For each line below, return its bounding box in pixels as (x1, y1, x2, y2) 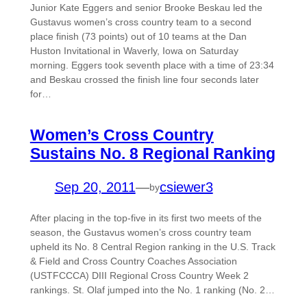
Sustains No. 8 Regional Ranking (29, 145, 275, 163)
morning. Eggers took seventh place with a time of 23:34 (29, 60, 274, 71)
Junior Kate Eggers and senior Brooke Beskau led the (29, 2, 262, 14)
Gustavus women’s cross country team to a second (29, 16, 251, 28)
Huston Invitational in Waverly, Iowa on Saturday (29, 45, 238, 57)
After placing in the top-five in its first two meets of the (29, 212, 262, 224)
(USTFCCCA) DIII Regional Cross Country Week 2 (29, 270, 249, 282)
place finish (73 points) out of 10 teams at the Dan (29, 31, 247, 42)
